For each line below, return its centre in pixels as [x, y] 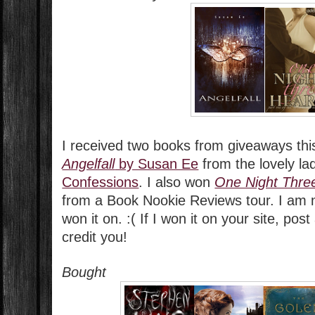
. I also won [177, 182]
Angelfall [89, 164]
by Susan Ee [157, 164]
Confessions [101, 182]
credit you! [95, 237]
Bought [84, 272]
